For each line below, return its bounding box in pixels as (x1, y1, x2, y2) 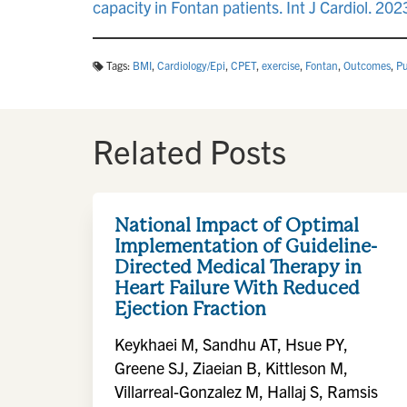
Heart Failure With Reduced (114, 276, 360, 299)
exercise (262, 58, 300, 72)
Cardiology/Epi (157, 58, 225, 72)
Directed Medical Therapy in (114, 255, 362, 278)
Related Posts (93, 130, 286, 171)
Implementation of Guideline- (114, 234, 377, 257)
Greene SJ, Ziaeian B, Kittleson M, (114, 357, 348, 378)
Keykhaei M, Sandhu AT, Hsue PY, (114, 333, 348, 354)
